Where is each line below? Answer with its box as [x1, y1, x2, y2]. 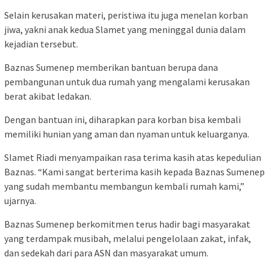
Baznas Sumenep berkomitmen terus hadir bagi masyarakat [4, 217, 250, 230]
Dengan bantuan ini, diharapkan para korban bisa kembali [4, 113, 241, 125]
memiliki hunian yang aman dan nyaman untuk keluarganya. [4, 127, 249, 140]
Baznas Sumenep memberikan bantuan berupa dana [4, 61, 218, 73]
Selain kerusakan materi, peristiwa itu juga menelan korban [4, 8, 248, 21]
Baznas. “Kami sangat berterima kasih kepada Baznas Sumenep [4, 165, 265, 178]
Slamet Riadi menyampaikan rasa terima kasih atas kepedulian [4, 151, 261, 163]
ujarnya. [4, 194, 36, 207]
